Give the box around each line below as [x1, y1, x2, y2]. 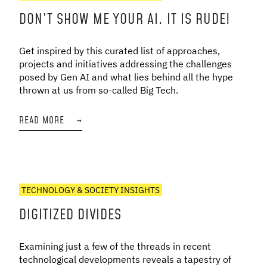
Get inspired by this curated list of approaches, [19, 44, 220, 57]
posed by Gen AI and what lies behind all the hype [19, 70, 233, 83]
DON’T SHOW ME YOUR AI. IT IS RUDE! [19, 9, 231, 30]
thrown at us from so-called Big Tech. [19, 83, 178, 96]
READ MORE [19, 113, 65, 127]
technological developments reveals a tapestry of [19, 253, 231, 265]
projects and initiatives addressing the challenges [19, 57, 232, 70]
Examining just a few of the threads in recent [19, 240, 211, 252]
